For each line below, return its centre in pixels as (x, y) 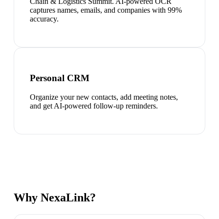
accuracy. (44, 19)
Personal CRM (60, 78)
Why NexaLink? (55, 197)
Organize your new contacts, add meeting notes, (104, 97)
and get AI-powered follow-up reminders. (94, 106)
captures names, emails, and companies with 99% (106, 10)
